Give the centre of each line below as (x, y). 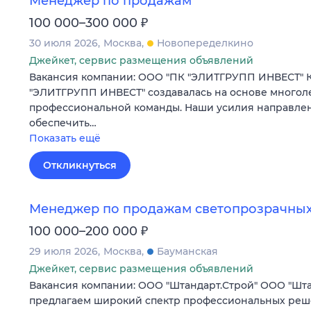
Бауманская (187, 252)
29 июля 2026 (64, 252)
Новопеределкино (205, 43)
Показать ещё (65, 138)
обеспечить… (63, 123)
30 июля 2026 (64, 43)
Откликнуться (80, 166)
